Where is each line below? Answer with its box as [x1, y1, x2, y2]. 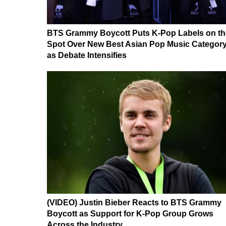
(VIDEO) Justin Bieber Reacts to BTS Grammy [47, 198, 221, 207]
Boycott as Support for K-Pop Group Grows [47, 209, 213, 218]
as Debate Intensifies [47, 50, 127, 60]
